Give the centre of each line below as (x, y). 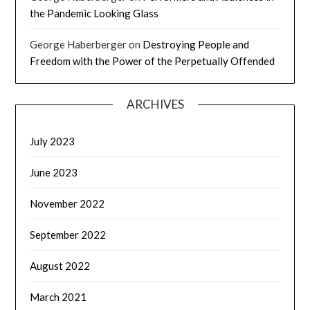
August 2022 (60, 265)
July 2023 (53, 141)
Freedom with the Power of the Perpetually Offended (153, 61)
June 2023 (54, 172)
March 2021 (58, 297)
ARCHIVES (155, 104)
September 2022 (68, 234)
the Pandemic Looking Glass (94, 13)
